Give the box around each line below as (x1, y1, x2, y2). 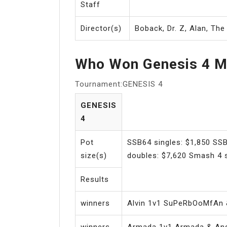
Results (81, 174, 109, 184)
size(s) (81, 150, 107, 160)
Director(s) (81, 23, 122, 33)
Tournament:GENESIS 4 (75, 79, 163, 89)
